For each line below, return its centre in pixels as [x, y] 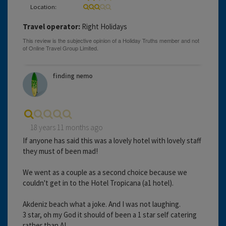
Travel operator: [51, 26]
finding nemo [73, 76]
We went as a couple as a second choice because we [105, 172]
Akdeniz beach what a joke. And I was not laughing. [102, 204]
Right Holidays [104, 26]
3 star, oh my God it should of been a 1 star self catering [110, 214]
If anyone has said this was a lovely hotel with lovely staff [112, 140]
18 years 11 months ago [67, 127]
